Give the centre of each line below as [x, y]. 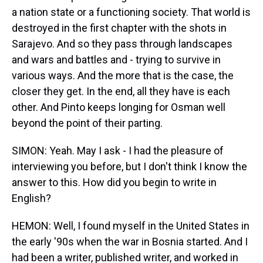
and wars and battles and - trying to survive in [116, 60]
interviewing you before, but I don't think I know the [129, 166]
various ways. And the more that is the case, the [123, 75]
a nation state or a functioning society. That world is [131, 12]
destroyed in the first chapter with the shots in [119, 28]
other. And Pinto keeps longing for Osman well [119, 107]
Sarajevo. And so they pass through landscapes [122, 44]
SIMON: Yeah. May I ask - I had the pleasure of [118, 151]
